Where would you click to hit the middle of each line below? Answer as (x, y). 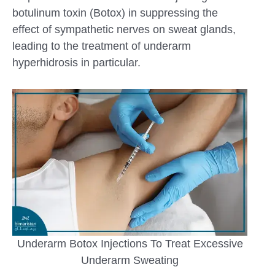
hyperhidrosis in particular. (76, 63)
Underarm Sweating (130, 260)
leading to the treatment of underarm (102, 46)
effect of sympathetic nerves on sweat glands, (124, 30)
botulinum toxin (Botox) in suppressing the (115, 13)
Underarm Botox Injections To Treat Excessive (130, 243)
